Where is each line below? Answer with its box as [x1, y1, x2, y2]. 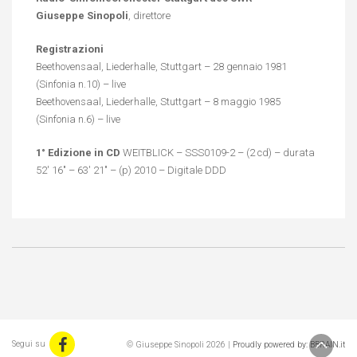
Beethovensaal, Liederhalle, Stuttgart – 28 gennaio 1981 [36, 61, 287, 73]
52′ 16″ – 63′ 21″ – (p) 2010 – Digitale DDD [36, 163, 226, 176]
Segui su [12, 339, 45, 349]
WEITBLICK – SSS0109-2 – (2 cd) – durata [120, 146, 315, 159]
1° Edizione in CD [36, 146, 120, 159]
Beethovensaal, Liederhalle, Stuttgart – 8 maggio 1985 [36, 96, 280, 108]
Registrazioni [36, 43, 104, 55]
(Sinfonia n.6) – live [36, 113, 120, 125]
